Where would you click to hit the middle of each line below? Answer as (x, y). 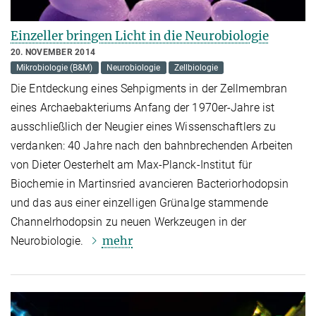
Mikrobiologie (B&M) (55, 67)
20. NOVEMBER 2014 (53, 52)
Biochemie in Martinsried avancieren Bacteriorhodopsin (150, 183)
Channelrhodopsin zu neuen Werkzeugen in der (129, 221)
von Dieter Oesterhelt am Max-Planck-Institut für (131, 164)
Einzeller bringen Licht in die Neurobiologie (140, 36)
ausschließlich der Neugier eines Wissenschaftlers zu (144, 126)
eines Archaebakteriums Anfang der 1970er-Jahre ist (143, 107)
